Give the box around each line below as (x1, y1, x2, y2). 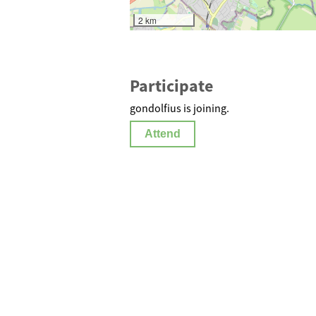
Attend (145, 127, 181, 140)
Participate (130, 74, 213, 97)
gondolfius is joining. (130, 100, 229, 115)
